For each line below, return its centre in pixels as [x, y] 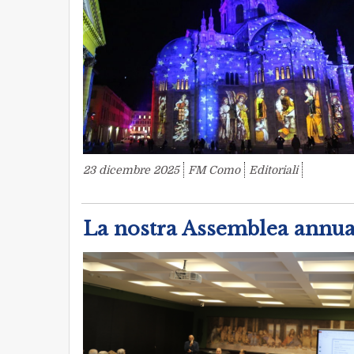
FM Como [214, 169]
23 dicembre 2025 [131, 169]
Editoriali [273, 169]
